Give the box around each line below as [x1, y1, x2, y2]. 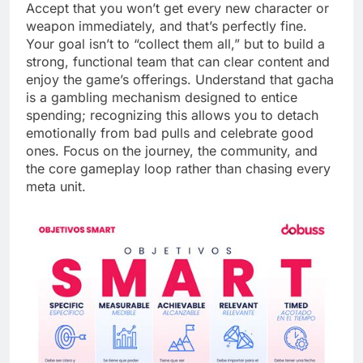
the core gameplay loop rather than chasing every [26, 160, 331, 177]
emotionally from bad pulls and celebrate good [26, 125, 314, 142]
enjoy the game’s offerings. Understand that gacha [26, 71, 334, 88]
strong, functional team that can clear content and [26, 53, 330, 70]
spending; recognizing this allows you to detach [26, 107, 318, 124]
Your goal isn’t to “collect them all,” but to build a [26, 36, 325, 53]
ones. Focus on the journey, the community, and [26, 143, 318, 160]
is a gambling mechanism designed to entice [26, 89, 297, 106]
